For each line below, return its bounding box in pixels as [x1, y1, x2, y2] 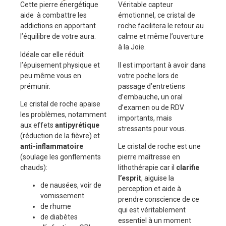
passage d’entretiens [118, 82, 185, 90]
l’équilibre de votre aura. [20, 32, 96, 41]
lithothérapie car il [118, 163, 176, 172]
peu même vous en [20, 71, 81, 80]
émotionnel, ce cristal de [118, 11, 195, 20]
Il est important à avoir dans [118, 61, 206, 69]
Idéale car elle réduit [20, 50, 84, 59]
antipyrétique [55, 121, 99, 130]
